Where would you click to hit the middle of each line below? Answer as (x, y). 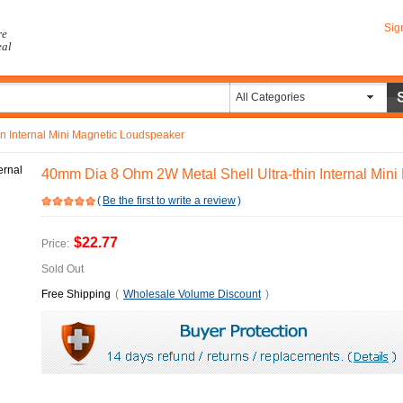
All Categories (270, 97)
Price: (55, 244)
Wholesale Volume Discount (192, 294)
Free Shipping (76, 294)
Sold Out (63, 269)
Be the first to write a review (169, 201)
